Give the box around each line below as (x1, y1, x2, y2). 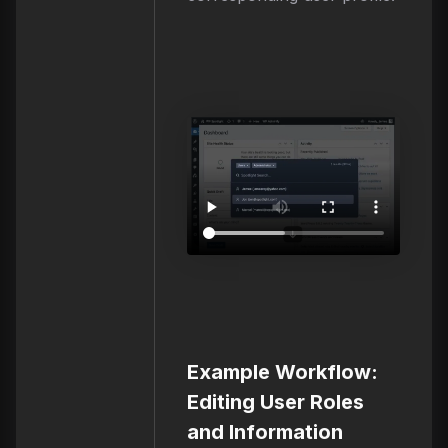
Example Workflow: (186, 360, 378, 385)
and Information (186, 420, 343, 445)
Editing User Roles (186, 390, 364, 415)
